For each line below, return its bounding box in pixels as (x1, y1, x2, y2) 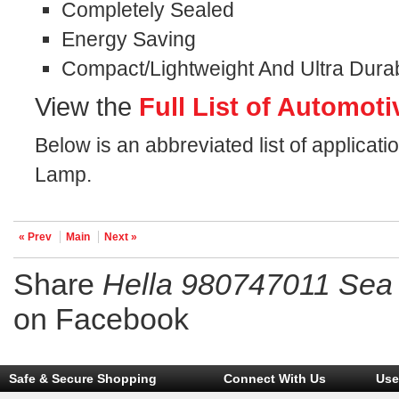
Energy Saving (61, 28, 197, 51)
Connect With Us (224, 371, 327, 386)
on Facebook (13, 302, 190, 336)
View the (35, 93, 140, 121)
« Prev (19, 231, 53, 243)
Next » (104, 231, 138, 243)
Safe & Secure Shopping (9, 371, 157, 386)
